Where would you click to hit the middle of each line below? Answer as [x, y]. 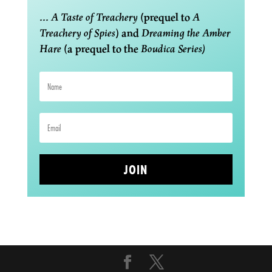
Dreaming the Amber [186, 32]
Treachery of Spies [77, 32]
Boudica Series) [173, 48]
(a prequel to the [101, 48]
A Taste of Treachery [94, 16]
